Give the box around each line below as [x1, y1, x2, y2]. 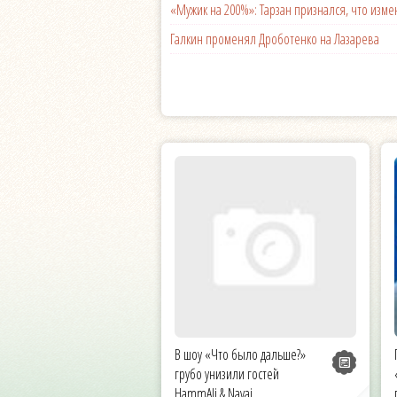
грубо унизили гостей [175, 363, 279, 384]
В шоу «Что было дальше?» [175, 344, 306, 364]
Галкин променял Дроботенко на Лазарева [170, 28, 379, 49]
